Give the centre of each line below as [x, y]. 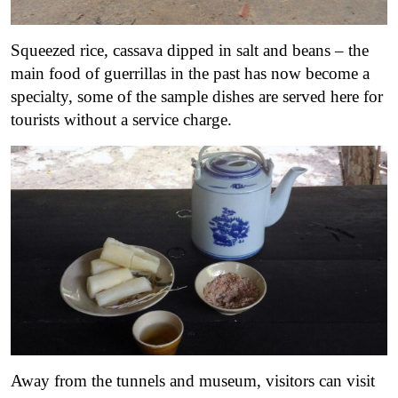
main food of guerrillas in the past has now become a [190, 74]
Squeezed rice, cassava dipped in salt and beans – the [190, 51]
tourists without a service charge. [123, 120]
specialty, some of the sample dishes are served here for [197, 97]
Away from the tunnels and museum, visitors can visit [193, 380]
